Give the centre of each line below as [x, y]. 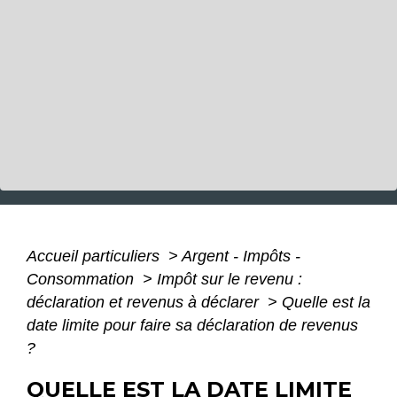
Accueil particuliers [95, 256]
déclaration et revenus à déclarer [145, 302]
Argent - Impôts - [241, 256]
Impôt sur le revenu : [230, 279]
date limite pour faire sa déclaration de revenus [192, 325]
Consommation [82, 279]
